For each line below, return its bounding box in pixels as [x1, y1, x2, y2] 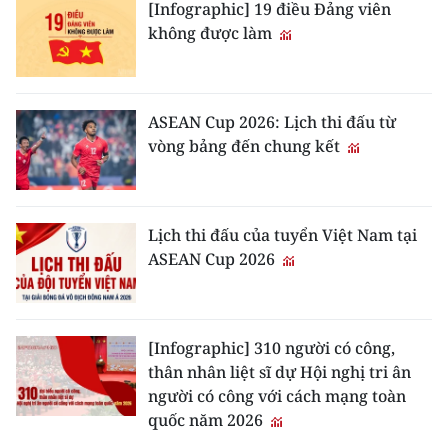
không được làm [148, 22, 276, 45]
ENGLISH [15, 2, 87, 24]
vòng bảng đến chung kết [148, 135, 344, 158]
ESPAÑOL [15, 194, 89, 216]
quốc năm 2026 [148, 409, 267, 432]
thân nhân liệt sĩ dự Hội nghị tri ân [148, 361, 411, 384]
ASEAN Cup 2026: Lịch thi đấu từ [148, 111, 396, 134]
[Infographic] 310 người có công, [148, 337, 395, 360]
